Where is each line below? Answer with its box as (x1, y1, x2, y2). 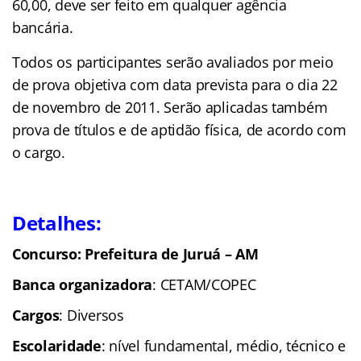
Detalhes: (12, 209, 102, 236)
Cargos (12, 305, 60, 325)
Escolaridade (12, 335, 102, 355)
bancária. (12, 17, 73, 37)
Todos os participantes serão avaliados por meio (12, 52, 334, 72)
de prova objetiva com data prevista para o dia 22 (12, 74, 338, 94)
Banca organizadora (12, 274, 153, 294)
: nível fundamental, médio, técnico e (101, 335, 346, 355)
